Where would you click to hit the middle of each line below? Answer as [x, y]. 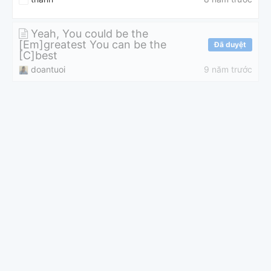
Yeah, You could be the [88, 33]
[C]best [38, 55]
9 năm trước [228, 69]
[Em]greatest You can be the [93, 44]
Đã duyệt [230, 44]
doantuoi [48, 69]
